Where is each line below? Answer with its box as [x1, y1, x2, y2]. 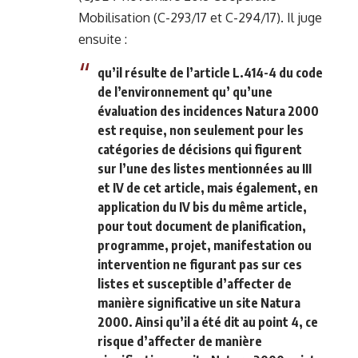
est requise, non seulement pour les [97, 121, 304, 138]
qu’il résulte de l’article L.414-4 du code [97, 64, 323, 81]
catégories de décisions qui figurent [97, 141, 302, 157]
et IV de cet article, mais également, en [97, 179, 318, 196]
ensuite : [78, 30, 127, 47]
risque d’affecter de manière [97, 332, 262, 349]
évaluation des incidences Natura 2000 [97, 102, 319, 119]
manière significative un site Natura [97, 294, 300, 311]
